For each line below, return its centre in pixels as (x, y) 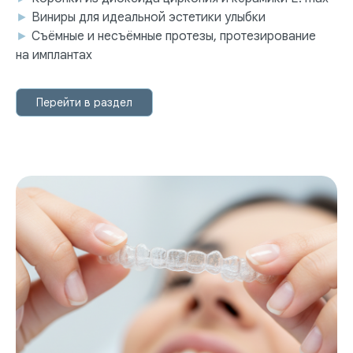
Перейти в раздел (84, 103)
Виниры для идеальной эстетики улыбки (149, 18)
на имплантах (54, 56)
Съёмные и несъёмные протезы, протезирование (174, 37)
